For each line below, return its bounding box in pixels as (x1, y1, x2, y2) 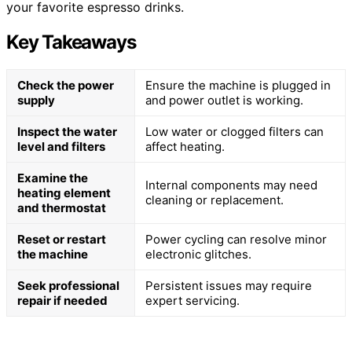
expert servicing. (145, 292, 240, 308)
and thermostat (17, 200, 106, 215)
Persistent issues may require (145, 277, 312, 293)
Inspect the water (17, 123, 117, 139)
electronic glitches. (145, 246, 251, 262)
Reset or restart (17, 231, 106, 247)
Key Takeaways (6, 30, 136, 53)
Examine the (17, 170, 88, 185)
